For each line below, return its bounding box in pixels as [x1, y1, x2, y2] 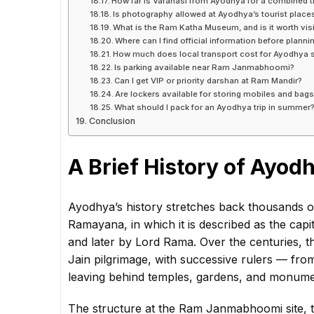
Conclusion [88, 116, 135, 127]
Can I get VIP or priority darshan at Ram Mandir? [114, 76, 303, 86]
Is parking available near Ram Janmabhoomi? [114, 62, 295, 73]
